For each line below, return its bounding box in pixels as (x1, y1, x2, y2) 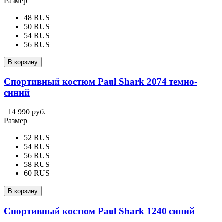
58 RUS (24, 160, 50, 169)
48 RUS (24, 13, 50, 22)
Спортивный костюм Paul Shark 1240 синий (4, 205, 195, 216)
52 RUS (24, 133, 50, 142)
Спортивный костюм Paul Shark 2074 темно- (4, 76, 197, 87)
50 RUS (24, 22, 50, 31)
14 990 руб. (8, 108, 46, 116)
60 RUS (24, 169, 50, 178)
